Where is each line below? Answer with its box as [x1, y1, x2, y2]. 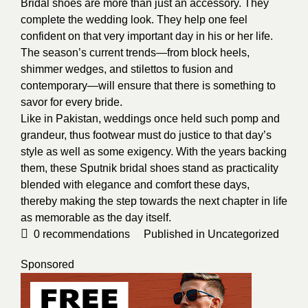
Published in [144, 228, 208, 241]
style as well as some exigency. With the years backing [21, 146, 287, 158]
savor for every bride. [21, 96, 122, 109]
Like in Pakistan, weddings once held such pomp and [21, 113, 280, 125]
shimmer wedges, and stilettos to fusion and [21, 63, 233, 76]
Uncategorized [208, 228, 279, 241]
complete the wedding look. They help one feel [21, 14, 247, 26]
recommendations [40, 228, 130, 241]
